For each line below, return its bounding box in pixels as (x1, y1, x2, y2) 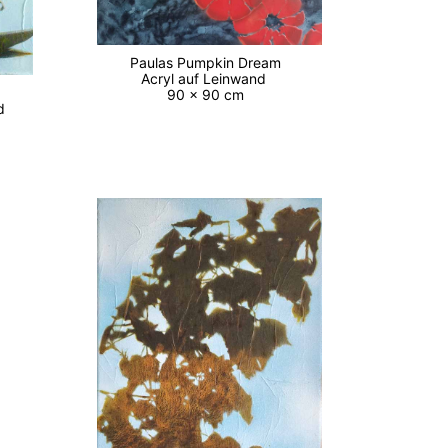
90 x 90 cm (166, 86, 252, 104)
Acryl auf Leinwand (140, 70, 278, 88)
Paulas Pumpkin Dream (129, 54, 289, 72)
